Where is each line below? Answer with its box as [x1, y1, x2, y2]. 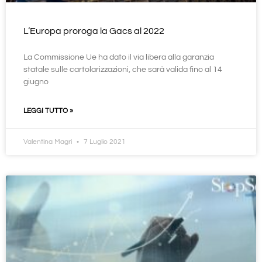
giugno [23, 78, 49, 87]
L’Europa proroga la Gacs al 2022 [23, 26, 164, 36]
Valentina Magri [23, 138, 74, 146]
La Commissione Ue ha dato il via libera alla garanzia [23, 53, 214, 62]
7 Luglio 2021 [82, 138, 126, 146]
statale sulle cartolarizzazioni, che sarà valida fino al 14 [23, 65, 222, 74]
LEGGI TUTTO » [23, 107, 73, 115]
